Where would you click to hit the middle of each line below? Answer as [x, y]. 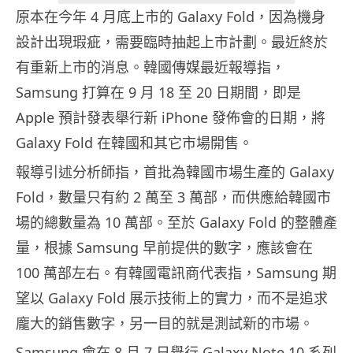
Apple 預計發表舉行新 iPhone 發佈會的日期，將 [171, 118]
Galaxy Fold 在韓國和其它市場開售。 [134, 143]
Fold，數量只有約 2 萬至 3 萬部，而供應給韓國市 [173, 197]
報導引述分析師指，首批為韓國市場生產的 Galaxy [175, 172]
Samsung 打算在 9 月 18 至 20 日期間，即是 [158, 93]
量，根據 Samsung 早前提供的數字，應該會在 [164, 248]
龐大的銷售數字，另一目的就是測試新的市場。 [165, 323]
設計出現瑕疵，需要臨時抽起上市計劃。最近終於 [172, 42]
